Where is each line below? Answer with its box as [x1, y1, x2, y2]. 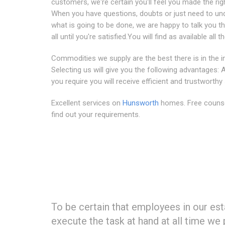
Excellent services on [51, 98, 123, 107]
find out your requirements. [51, 109, 140, 119]
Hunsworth [123, 98, 159, 107]
